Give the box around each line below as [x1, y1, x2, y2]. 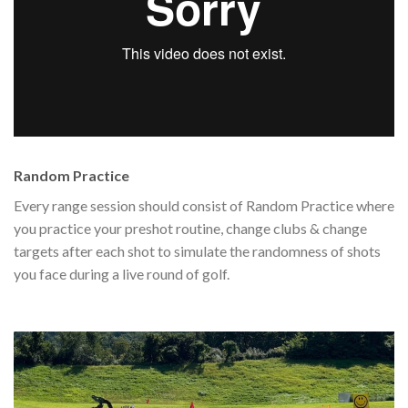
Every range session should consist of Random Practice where [14, 197, 394, 215]
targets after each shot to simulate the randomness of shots [14, 242, 381, 260]
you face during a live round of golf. [14, 265, 229, 283]
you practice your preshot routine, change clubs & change [14, 219, 367, 238]
